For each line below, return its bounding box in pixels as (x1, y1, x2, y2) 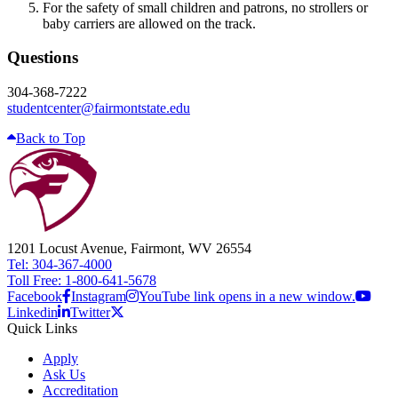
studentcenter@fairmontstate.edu (7, 100, 190, 116)
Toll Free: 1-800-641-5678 (7, 273, 156, 289)
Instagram (71, 289, 126, 305)
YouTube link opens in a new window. (139, 289, 355, 305)
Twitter (70, 305, 110, 321)
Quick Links (7, 321, 77, 337)
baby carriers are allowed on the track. (43, 15, 256, 31)
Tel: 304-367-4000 (7, 257, 112, 273)
